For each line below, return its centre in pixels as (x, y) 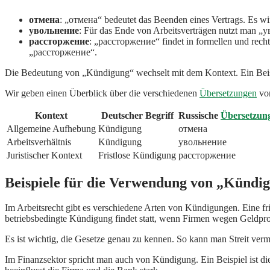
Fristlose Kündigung (137, 155)
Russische (199, 115)
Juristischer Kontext (44, 155)
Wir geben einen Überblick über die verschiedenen (102, 93)
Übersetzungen (228, 93)
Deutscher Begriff (137, 115)
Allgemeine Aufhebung (51, 128)
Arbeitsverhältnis (39, 142)
